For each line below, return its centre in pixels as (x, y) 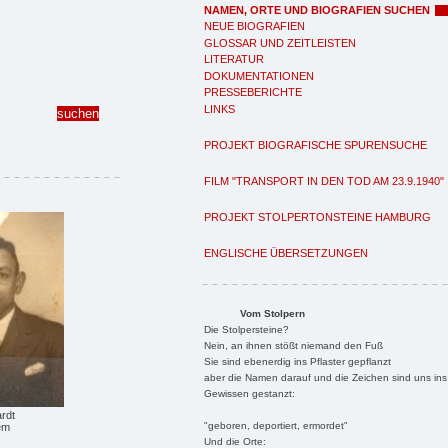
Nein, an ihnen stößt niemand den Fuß (293, 345)
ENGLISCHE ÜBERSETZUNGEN (286, 252)
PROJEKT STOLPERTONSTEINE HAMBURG (317, 216)
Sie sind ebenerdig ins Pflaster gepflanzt (297, 361)
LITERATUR (234, 59)
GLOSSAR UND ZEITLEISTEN (280, 42)
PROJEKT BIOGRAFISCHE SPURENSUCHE (315, 144)
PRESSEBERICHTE (253, 92)
